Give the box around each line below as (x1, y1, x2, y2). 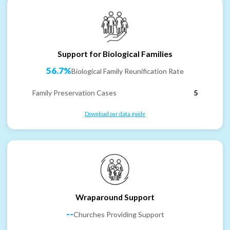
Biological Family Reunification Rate (71, 66, 184, 75)
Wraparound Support (75, 192, 155, 202)
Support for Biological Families (57, 49, 172, 59)
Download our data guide (85, 110, 145, 117)
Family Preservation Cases (32, 88, 117, 97)
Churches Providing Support (73, 209, 164, 219)
